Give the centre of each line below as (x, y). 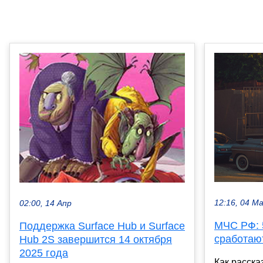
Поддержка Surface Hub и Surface (102, 226)
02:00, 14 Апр (45, 203)
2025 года (44, 253)
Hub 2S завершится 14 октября (96, 239)
